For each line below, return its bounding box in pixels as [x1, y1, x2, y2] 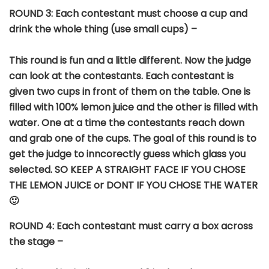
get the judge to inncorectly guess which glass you [9, 147, 246, 161]
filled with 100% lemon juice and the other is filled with [9, 100, 258, 114]
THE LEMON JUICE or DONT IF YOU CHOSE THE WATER [9, 178, 258, 192]
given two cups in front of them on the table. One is [9, 84, 250, 98]
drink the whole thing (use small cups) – [9, 22, 197, 36]
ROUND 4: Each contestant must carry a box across [9, 219, 253, 233]
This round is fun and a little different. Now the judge [9, 53, 251, 67]
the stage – [9, 234, 63, 249]
